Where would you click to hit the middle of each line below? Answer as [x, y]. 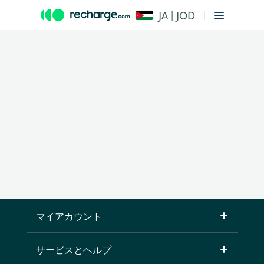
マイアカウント [69, 216]
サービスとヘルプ [73, 249]
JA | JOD [176, 15]
